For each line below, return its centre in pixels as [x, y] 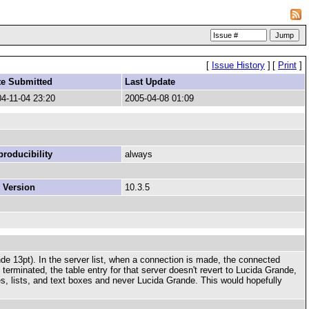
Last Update [150, 82]
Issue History [238, 65]
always [139, 154]
